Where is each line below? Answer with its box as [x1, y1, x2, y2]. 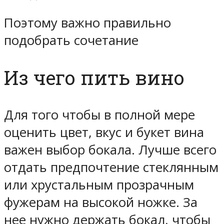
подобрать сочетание [4, 31, 138, 49]
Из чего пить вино [4, 65, 184, 90]
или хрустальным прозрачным [4, 175, 194, 193]
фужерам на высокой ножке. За [4, 193, 197, 211]
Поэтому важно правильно [4, 14, 171, 32]
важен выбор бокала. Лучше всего [4, 140, 216, 158]
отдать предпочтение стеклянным [4, 158, 218, 176]
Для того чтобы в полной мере [4, 105, 195, 123]
